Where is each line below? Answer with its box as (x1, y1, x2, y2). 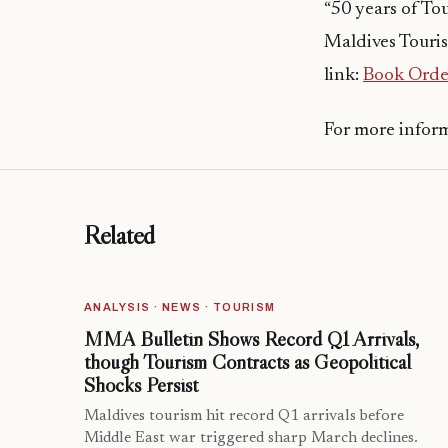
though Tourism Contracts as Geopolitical (84, 349, 411, 376)
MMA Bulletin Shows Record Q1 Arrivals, (84, 326, 419, 353)
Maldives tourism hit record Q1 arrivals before (84, 409, 404, 425)
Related (84, 219, 156, 252)
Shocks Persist (84, 372, 198, 399)
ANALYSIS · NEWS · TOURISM (84, 301, 276, 314)
